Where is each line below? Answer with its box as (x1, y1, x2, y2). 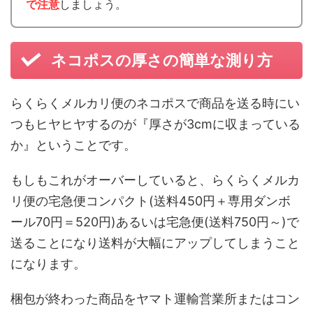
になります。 (10, 256, 86, 272)
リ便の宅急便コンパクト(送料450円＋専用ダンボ (10, 194, 291, 209)
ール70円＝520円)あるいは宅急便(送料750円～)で (10, 214, 299, 230)
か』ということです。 (10, 138, 136, 153)
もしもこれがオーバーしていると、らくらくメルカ (10, 173, 300, 188)
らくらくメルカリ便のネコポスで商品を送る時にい (10, 96, 300, 111)
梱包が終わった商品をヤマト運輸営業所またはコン (10, 291, 300, 307)
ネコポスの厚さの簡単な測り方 (51, 52, 272, 70)
